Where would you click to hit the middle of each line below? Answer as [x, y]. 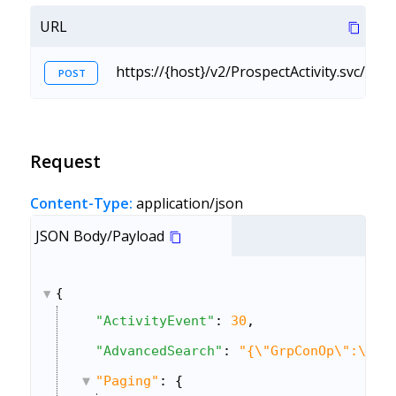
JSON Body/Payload [99, 236]
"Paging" [127, 381]
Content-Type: [81, 204]
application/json [187, 204]
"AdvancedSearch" [159, 351]
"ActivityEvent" [155, 321]
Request [65, 162]
